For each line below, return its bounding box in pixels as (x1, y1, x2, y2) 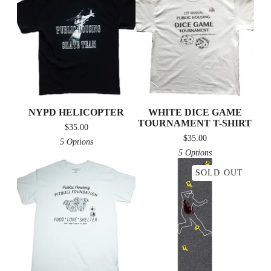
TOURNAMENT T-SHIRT (138, 117, 252, 128)
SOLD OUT (195, 168, 243, 177)
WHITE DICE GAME (148, 106, 242, 117)
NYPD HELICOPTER (28, 106, 124, 117)
